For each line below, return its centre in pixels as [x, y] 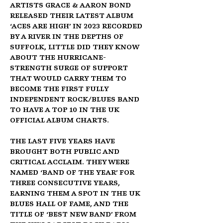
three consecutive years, [66, 183]
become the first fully [60, 89]
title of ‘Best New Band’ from [74, 215]
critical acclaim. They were [71, 163]
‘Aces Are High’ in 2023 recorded [77, 27]
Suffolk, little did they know [75, 48]
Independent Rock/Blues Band [76, 100]
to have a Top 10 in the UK [66, 110]
